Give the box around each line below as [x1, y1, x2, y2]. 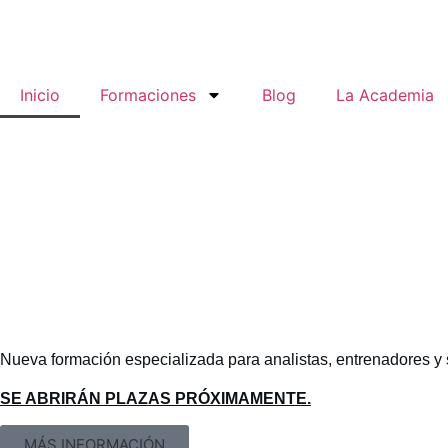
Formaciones [100, 85, 196, 105]
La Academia [336, 85, 434, 105]
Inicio [20, 85, 60, 105]
